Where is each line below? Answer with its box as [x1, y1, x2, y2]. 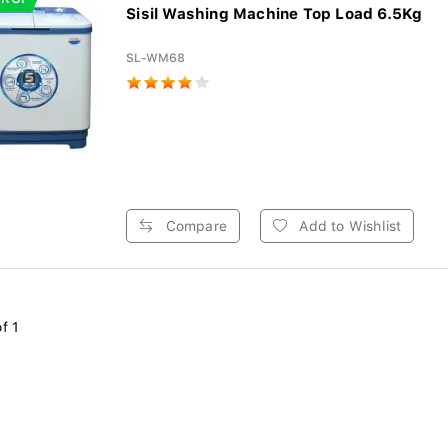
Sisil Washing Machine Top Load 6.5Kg [126, 5, 423, 23]
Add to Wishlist [295, 218, 402, 234]
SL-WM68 [126, 51, 186, 65]
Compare [161, 218, 227, 234]
